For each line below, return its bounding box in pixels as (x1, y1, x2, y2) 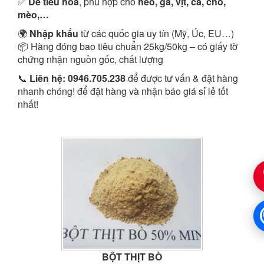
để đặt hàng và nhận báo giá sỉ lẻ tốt (75, 84, 228, 98)
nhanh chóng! (18, 84, 75, 98)
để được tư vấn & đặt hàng (126, 71, 238, 85)
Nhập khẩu (29, 27, 81, 40)
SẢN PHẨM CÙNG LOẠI (35, 122, 141, 136)
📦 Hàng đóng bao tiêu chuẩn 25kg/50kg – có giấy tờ (18, 39, 237, 53)
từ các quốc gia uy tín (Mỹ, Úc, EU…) (81, 27, 236, 40)
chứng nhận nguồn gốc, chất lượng (18, 52, 163, 66)
